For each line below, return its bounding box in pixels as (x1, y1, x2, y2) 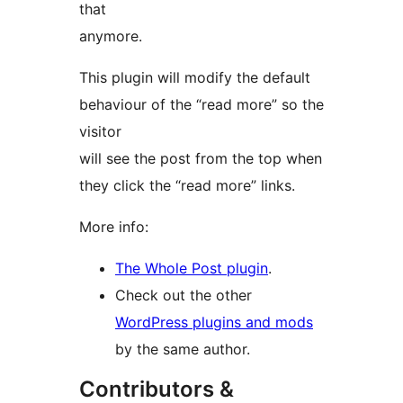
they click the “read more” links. (79, 176, 295, 195)
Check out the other (115, 286, 252, 305)
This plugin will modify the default (79, 68, 310, 87)
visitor (79, 122, 121, 141)
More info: (79, 218, 148, 237)
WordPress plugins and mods (115, 313, 313, 332)
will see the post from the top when (79, 149, 322, 168)
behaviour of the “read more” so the (79, 95, 324, 114)
